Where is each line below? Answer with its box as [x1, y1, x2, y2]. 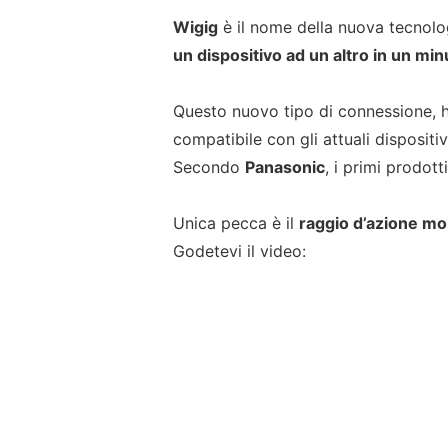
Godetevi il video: [173, 241, 307, 261]
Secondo [173, 157, 246, 177]
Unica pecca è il [173, 213, 300, 233]
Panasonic [245, 157, 326, 177]
